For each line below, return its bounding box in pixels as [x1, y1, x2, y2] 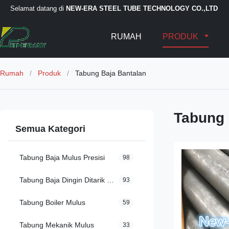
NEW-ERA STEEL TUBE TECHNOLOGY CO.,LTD [66, 4, 218, 12]
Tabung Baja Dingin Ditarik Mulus [107, 176, 114, 184]
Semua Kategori [15, 124, 85, 134]
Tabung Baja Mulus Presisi [19, 153, 105, 162]
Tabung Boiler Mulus [19, 198, 85, 207]
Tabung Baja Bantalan [75, 69, 146, 77]
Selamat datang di [10, 4, 66, 12]
